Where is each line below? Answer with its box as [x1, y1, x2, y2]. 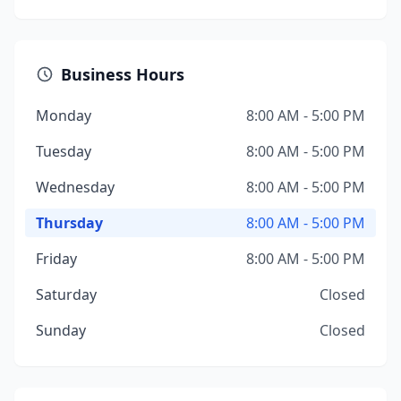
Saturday [36, 285, 97, 304]
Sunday [36, 320, 86, 340]
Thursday [36, 213, 103, 233]
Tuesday [36, 141, 91, 161]
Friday [36, 249, 77, 269]
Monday [36, 106, 91, 125]
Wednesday [36, 177, 115, 197]
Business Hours [61, 64, 184, 85]
